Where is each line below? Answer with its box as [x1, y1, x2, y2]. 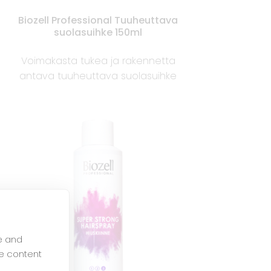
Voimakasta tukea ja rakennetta [21, 53, 175, 68]
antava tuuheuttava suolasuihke [19, 68, 177, 83]
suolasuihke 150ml [54, 25, 143, 39]
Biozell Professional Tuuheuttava [18, 13, 178, 27]
